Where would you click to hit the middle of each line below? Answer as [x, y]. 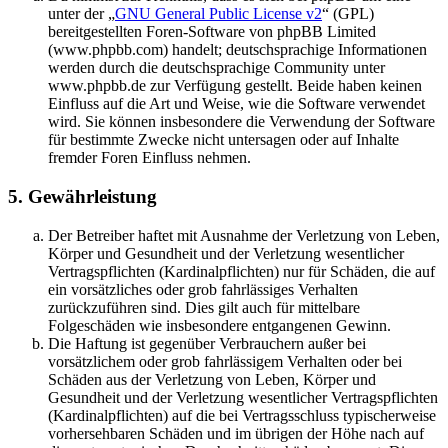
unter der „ [81, 14]
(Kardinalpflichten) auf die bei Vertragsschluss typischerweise [242, 415]
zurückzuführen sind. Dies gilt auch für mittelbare [204, 307]
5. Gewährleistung [82, 197]
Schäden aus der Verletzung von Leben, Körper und [212, 379]
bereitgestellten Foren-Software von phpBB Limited [212, 32]
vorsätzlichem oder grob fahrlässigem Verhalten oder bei [225, 361]
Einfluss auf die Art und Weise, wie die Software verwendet [236, 104]
